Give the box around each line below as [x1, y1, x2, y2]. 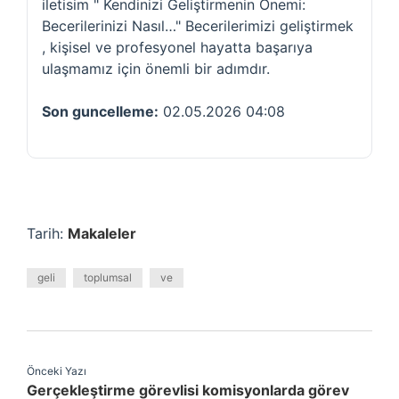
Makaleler [68, 224, 136, 242]
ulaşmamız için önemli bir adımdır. [42, 60, 270, 77]
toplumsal [84, 271, 132, 284]
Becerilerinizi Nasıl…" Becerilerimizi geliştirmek [42, 17, 354, 35]
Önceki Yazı [27, 364, 86, 378]
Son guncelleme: [42, 102, 159, 120]
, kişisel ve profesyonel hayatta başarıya [42, 38, 313, 56]
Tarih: [27, 224, 68, 242]
